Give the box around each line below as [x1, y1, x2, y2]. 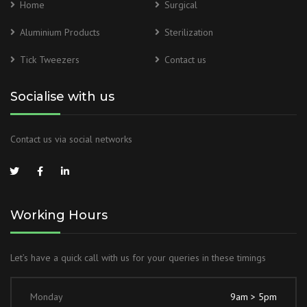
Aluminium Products [20, 26, 100, 38]
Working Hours [10, 208, 108, 223]
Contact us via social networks [10, 133, 132, 145]
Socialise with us [10, 89, 114, 104]
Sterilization [164, 26, 213, 38]
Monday [30, 291, 63, 303]
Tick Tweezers [20, 53, 79, 66]
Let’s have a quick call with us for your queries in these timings [10, 251, 266, 264]
